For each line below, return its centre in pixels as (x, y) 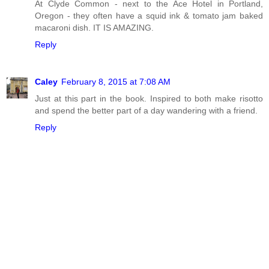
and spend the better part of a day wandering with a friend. (146, 110)
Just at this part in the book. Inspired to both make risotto (149, 98)
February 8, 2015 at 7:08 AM (116, 81)
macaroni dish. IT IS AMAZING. (94, 27)
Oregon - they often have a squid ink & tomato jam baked (149, 15)
